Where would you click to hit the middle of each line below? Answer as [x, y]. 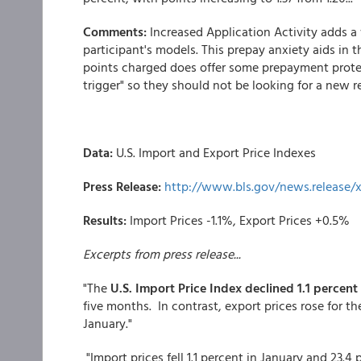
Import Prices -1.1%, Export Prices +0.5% [240, 220]
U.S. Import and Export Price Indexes [216, 152]
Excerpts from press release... [162, 254]
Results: [106, 220]
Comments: [116, 31]
